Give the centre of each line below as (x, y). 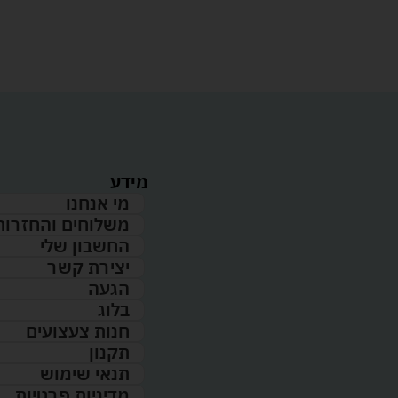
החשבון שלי (85, 246)
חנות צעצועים (78, 331)
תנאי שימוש (85, 374)
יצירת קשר (88, 267)
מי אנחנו (98, 203)
